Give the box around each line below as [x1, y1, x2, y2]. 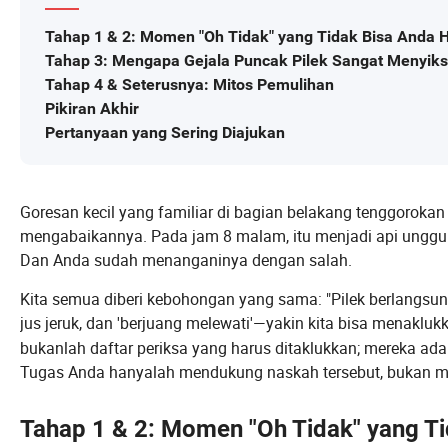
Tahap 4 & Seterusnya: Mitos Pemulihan [45, 75, 334, 95]
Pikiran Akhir [45, 99, 139, 119]
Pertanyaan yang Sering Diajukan [45, 123, 285, 143]
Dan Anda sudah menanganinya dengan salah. [20, 249, 352, 272]
